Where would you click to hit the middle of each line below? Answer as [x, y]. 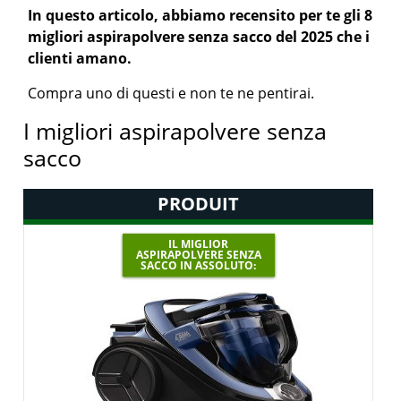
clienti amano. [80, 58]
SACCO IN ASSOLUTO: [199, 265]
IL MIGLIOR [199, 244]
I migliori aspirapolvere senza [175, 131]
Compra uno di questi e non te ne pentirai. [171, 93]
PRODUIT [199, 204]
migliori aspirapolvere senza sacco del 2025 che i [199, 37]
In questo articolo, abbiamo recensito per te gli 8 [200, 15]
